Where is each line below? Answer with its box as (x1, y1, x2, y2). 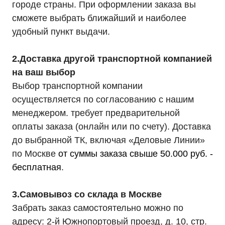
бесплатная (12, 162, 61, 172)
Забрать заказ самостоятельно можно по (12, 203, 183, 213)
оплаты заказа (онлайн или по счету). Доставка (12, 122, 211, 132)
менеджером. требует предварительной (12, 108, 180, 118)
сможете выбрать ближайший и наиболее (12, 13, 186, 23)
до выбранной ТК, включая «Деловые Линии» (12, 135, 205, 145)
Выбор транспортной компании (12, 81, 143, 91)
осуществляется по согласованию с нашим (12, 94, 194, 104)
